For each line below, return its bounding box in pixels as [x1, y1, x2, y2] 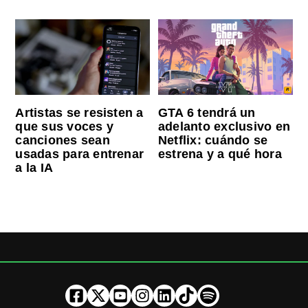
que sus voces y [15, 120, 113, 134]
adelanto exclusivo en [157, 120, 290, 134]
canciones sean [15, 133, 110, 148]
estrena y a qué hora [157, 147, 282, 162]
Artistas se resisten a [15, 106, 144, 120]
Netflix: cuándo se [157, 133, 268, 148]
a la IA [15, 161, 54, 175]
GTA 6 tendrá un [157, 106, 256, 120]
